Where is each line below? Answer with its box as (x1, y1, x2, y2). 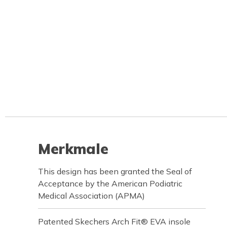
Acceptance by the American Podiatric (38, 178, 182, 188)
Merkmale (38, 140, 108, 158)
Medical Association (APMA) (38, 191, 145, 201)
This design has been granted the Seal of (38, 166, 192, 176)
